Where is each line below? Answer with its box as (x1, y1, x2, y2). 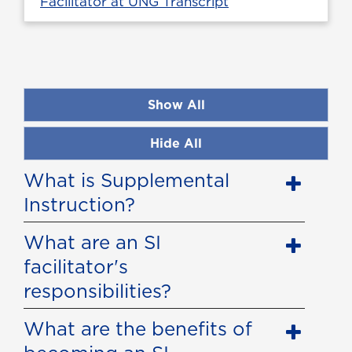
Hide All (150, 134, 202, 152)
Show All (147, 96, 205, 114)
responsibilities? (24, 277, 171, 305)
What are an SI (24, 229, 161, 256)
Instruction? (24, 191, 135, 218)
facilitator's (24, 253, 128, 280)
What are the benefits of (24, 315, 252, 343)
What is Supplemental (24, 167, 229, 194)
